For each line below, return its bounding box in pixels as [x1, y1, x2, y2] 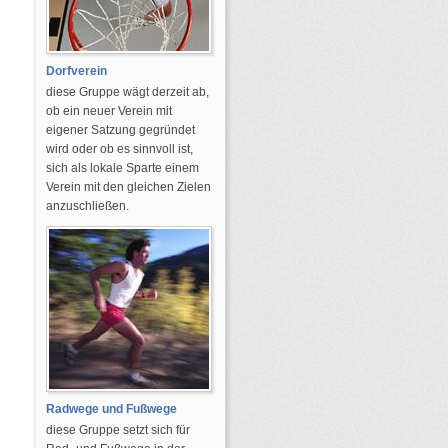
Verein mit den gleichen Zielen [46, 180, 211, 194]
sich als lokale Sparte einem [46, 161, 199, 175]
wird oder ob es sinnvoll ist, [46, 142, 193, 156]
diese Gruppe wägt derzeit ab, [46, 85, 209, 99]
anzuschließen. [46, 199, 129, 213]
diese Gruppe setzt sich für [46, 423, 190, 437]
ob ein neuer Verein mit [46, 104, 172, 118]
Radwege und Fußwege [46, 402, 177, 416]
